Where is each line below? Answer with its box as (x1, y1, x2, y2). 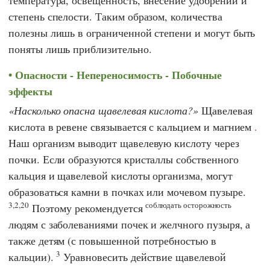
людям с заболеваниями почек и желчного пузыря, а (8, 217, 251, 232)
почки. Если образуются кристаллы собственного (8, 152, 239, 167)
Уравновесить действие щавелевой (60, 250, 226, 265)
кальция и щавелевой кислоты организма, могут (8, 168, 233, 183)
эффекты (8, 83, 52, 99)
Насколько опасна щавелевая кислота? (13, 103, 193, 118)
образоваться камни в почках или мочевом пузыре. (8, 184, 246, 199)
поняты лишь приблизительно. (8, 41, 152, 56)
